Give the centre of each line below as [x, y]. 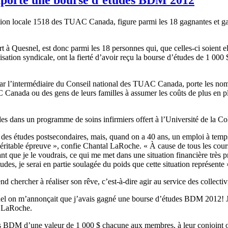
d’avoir [107, 57]
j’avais [84, 198]
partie [62, 164]
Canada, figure [113, 21]
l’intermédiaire [31, 83]
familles [111, 93]
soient [211, 48]
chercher [24, 181]
